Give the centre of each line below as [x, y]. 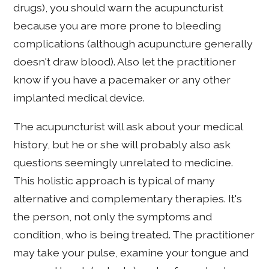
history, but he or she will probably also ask [122, 145]
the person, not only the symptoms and [113, 217]
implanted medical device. [79, 98]
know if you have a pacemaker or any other [122, 80]
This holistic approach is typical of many [114, 181]
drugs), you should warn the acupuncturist [119, 8]
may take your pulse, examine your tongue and [131, 253]
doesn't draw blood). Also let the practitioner [125, 62]
